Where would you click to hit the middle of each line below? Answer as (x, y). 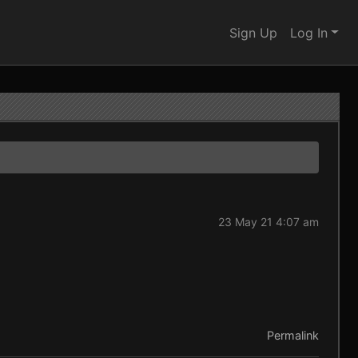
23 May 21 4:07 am (268, 222)
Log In (309, 32)
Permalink (292, 335)
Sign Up (254, 32)
